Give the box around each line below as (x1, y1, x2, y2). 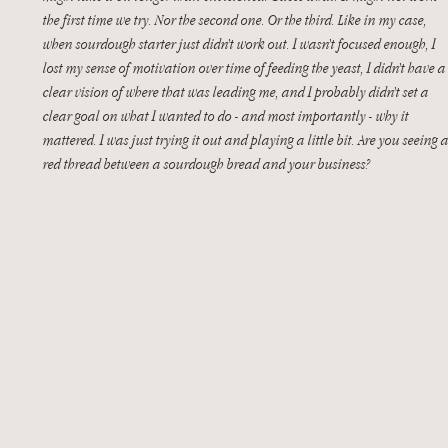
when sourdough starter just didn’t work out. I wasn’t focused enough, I (43, 34, 439, 53)
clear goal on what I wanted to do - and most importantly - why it (43, 106, 412, 125)
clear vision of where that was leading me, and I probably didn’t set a (43, 82, 432, 101)
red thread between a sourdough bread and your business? (43, 154, 373, 173)
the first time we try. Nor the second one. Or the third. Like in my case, (43, 10, 430, 29)
